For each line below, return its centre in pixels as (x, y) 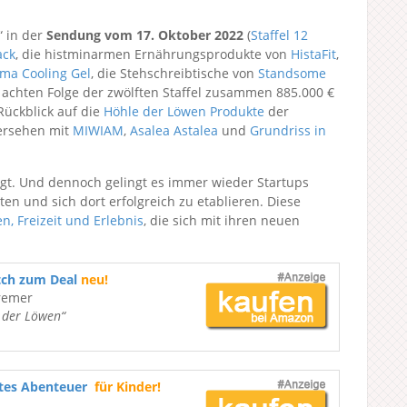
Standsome (292, 73)
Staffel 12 (279, 35)
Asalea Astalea (174, 130)
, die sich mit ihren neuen (222, 220)
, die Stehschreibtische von (174, 73)
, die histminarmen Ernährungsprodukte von (153, 54)
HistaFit (313, 54)
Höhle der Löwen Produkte (184, 111)
